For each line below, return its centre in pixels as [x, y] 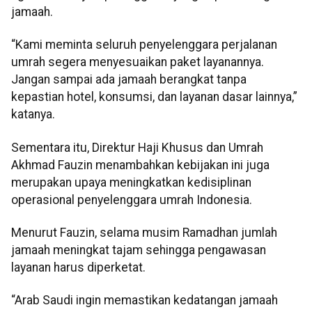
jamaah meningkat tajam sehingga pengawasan [139, 250]
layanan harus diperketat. [78, 268]
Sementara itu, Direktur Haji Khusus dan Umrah [137, 147]
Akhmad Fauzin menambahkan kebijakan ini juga [140, 165]
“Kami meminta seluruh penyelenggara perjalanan [144, 45]
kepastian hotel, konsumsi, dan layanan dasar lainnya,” [154, 97]
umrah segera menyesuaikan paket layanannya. [138, 62]
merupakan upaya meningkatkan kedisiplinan [131, 182]
